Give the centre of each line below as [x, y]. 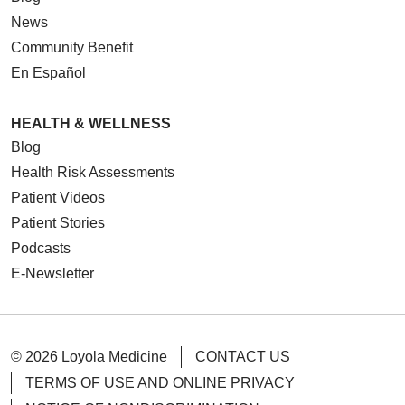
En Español [48, 73]
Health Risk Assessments [93, 172]
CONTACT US [243, 357]
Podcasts [41, 248]
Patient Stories [58, 223]
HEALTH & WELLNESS [91, 123]
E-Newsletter [52, 273]
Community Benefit [72, 47]
